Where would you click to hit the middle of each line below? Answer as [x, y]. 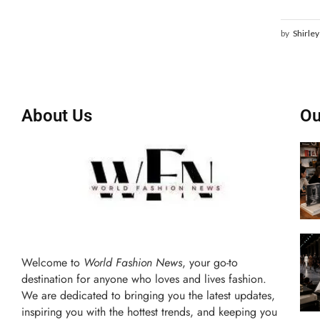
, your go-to [210, 262]
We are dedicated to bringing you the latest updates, [148, 295]
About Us [57, 116]
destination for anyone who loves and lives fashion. [144, 279]
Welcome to [52, 262]
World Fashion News [133, 262]
